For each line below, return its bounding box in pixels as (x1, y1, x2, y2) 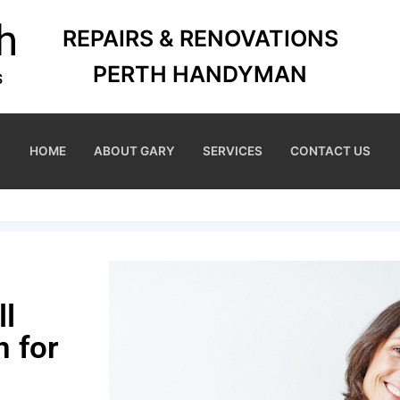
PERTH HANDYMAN (93, 61, 307, 88)
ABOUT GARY (94, 143, 175, 158)
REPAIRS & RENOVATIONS (62, 25, 338, 53)
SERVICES (203, 143, 262, 158)
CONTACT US (290, 143, 371, 158)
